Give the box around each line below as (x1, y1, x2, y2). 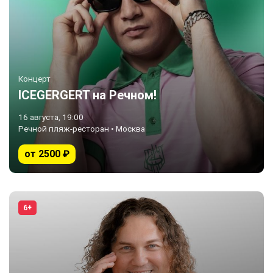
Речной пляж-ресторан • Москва (18, 124, 145, 133)
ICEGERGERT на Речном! (18, 88, 157, 102)
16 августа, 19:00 (18, 112, 83, 122)
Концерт (18, 74, 51, 83)
